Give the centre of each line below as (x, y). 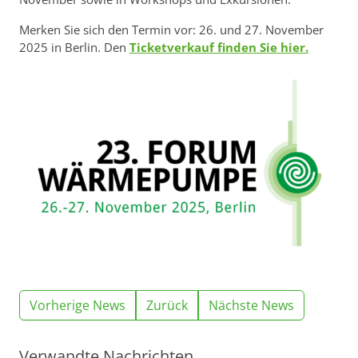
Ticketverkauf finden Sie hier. (219, 48)
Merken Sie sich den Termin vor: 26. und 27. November (171, 30)
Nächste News (251, 305)
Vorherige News (78, 305)
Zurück (167, 305)
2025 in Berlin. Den (74, 48)
